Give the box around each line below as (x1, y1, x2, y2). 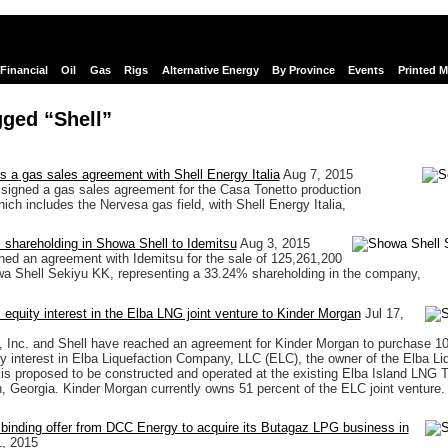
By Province (271, 64, 335, 77)
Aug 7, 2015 (282, 167, 353, 183)
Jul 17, (364, 305, 404, 321)
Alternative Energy (161, 64, 259, 77)
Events (348, 64, 385, 77)
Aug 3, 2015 (239, 236, 310, 252)
